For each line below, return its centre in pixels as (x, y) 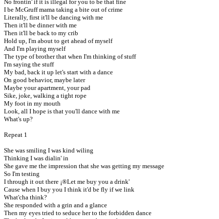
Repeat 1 (16, 135)
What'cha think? (25, 197)
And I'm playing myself (35, 49)
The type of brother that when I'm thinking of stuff (70, 56)
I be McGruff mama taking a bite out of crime (63, 10)
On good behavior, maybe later (44, 80)
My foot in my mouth (32, 103)
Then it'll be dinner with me (40, 25)
